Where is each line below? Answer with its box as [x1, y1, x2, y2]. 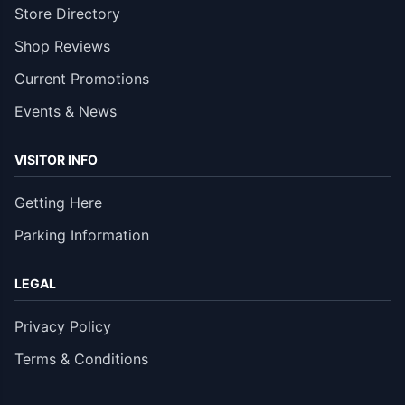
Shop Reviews [14, 37, 110, 55]
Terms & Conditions [14, 350, 148, 368]
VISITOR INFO [14, 152, 98, 167]
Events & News [14, 102, 117, 120]
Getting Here [14, 193, 102, 212]
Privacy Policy [14, 317, 111, 335]
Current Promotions [14, 70, 149, 88]
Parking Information [14, 226, 149, 244]
